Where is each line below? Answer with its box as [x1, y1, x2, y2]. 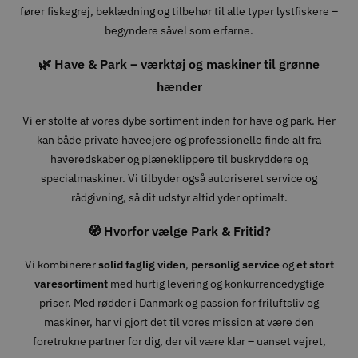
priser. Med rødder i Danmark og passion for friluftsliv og [39, 296, 319, 311]
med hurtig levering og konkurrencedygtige [107, 276, 324, 292]
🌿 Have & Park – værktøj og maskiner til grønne [38, 55, 320, 74]
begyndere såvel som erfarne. [105, 22, 253, 38]
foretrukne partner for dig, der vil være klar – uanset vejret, [32, 334, 326, 349]
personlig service [190, 257, 280, 272]
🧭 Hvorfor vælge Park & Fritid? [87, 222, 271, 241]
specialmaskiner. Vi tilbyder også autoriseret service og [41, 170, 317, 185]
